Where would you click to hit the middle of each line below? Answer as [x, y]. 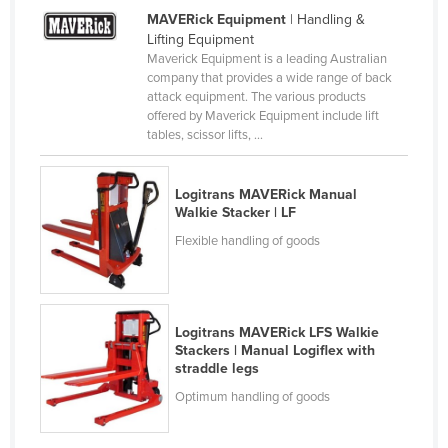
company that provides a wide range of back [269, 77]
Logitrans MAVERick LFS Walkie [277, 333]
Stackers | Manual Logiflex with [275, 351]
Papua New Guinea [123, 213]
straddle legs [217, 369]
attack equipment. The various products [256, 96]
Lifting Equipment [200, 39]
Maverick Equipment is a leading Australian [266, 58]
